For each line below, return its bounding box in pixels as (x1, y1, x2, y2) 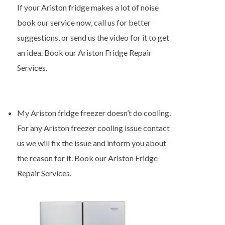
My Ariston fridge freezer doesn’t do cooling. (17, 108, 171, 118)
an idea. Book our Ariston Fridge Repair (17, 48, 152, 57)
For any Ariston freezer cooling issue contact (17, 123, 170, 133)
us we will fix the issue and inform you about (17, 138, 166, 148)
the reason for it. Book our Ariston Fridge (17, 153, 158, 163)
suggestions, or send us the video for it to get (17, 33, 169, 42)
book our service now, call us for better (17, 18, 151, 27)
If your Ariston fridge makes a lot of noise (17, 3, 159, 12)
